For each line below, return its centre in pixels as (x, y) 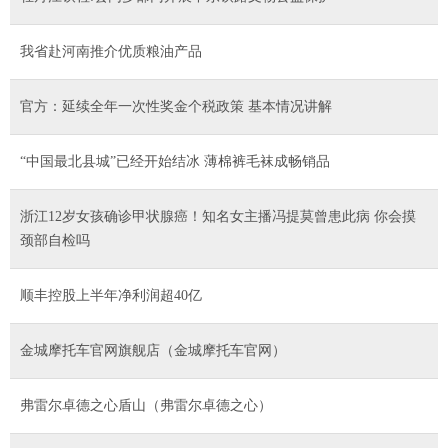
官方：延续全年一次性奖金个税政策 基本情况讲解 (176, 106)
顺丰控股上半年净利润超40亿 (111, 295)
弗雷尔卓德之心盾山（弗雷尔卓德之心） (146, 405)
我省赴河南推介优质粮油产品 (111, 51)
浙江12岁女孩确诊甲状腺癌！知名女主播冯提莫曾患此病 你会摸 (218, 216)
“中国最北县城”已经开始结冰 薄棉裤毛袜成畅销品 (175, 161)
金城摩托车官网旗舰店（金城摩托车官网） (153, 350)
